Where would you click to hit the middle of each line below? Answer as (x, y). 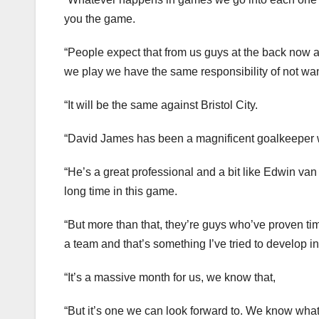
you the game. (100, 19)
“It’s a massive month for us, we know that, (170, 278)
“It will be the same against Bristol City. (161, 105)
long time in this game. (121, 192)
